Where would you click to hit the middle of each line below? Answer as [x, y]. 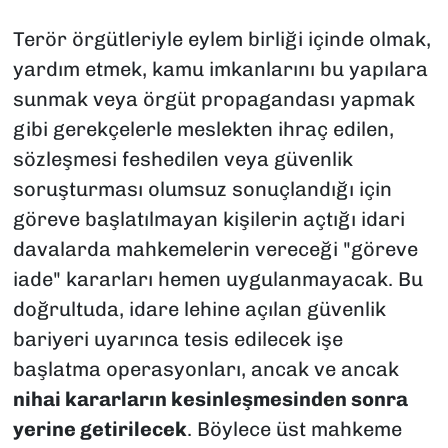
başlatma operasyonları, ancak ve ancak [205, 369]
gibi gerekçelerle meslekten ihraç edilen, [203, 129]
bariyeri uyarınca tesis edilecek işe [177, 339]
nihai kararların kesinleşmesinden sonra [210, 399]
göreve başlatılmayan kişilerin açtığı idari [208, 219]
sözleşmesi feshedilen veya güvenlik [182, 159]
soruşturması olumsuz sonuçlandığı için [202, 189]
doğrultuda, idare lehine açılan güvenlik [199, 309]
